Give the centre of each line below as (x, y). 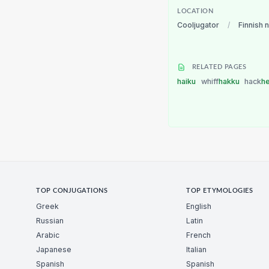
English (199, 207)
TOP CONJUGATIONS (72, 191)
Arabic (48, 235)
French (199, 235)
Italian (197, 250)
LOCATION (195, 12)
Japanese (54, 250)
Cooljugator (198, 25)
